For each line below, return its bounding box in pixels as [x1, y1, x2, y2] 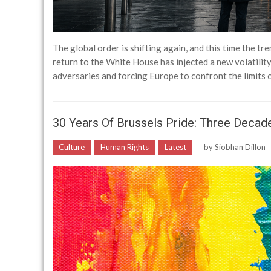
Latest [165, 142, 186, 152]
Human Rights [100, 142, 149, 152]
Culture [59, 142, 85, 152]
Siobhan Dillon [215, 142, 266, 152]
